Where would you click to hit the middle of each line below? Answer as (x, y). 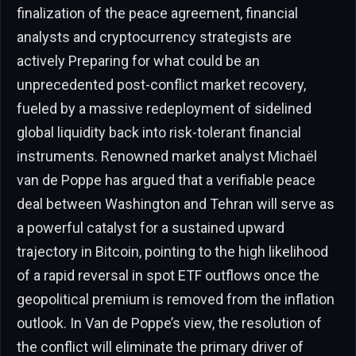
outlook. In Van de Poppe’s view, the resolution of (169, 323)
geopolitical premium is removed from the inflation (176, 299)
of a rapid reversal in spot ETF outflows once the (168, 275)
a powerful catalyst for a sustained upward (151, 227)
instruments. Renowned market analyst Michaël (167, 156)
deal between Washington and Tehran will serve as (176, 203)
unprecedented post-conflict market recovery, (161, 84)
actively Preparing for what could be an (138, 60)
